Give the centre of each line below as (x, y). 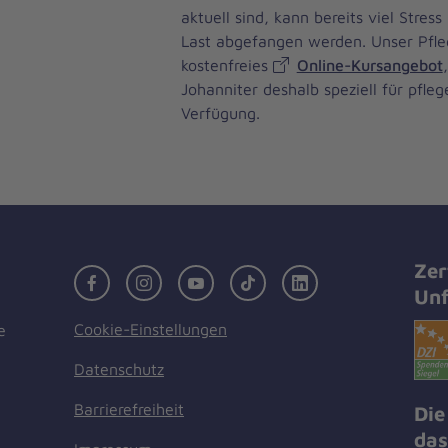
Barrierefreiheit (129, 409)
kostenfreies (226, 65)
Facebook (142, 278)
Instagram (195, 278)
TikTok (287, 278)
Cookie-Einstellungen (150, 329)
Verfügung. (220, 113)
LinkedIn (345, 278)
